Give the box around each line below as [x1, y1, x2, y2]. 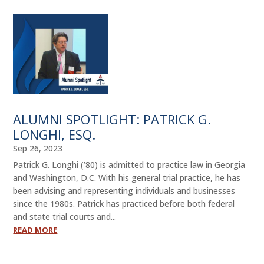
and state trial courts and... [13, 210, 117, 222]
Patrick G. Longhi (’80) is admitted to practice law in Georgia [13, 159, 246, 170]
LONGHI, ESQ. [13, 125, 96, 143]
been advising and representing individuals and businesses [13, 184, 236, 196]
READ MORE [13, 224, 58, 235]
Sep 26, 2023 [13, 142, 63, 154]
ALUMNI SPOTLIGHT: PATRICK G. [13, 110, 212, 128]
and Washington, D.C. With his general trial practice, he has [13, 171, 241, 183]
